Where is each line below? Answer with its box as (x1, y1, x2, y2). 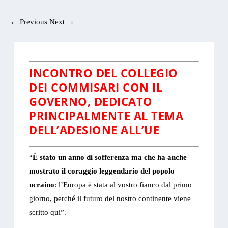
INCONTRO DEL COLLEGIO (29, 65, 178, 81)
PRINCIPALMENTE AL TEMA (29, 108, 184, 124)
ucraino (29, 181, 55, 189)
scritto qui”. (29, 208, 67, 217)
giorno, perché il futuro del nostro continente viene (29, 194, 191, 203)
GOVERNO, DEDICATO (29, 94, 153, 109)
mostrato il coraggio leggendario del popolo (29, 167, 175, 176)
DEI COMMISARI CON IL (29, 79, 163, 95)
